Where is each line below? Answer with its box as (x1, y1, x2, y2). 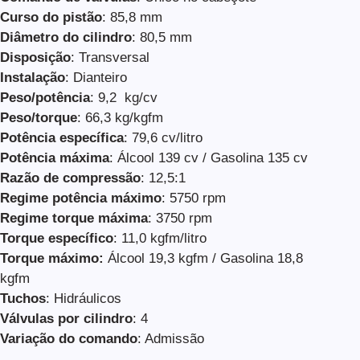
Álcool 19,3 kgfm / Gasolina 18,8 (108, 250, 303, 266)
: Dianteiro (65, 69, 127, 85)
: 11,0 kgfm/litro (113, 230, 207, 246)
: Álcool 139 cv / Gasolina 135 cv (109, 149, 308, 166)
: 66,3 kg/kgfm (77, 109, 163, 125)
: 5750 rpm (162, 190, 226, 206)
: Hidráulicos (46, 290, 121, 306)
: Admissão (137, 330, 204, 346)
